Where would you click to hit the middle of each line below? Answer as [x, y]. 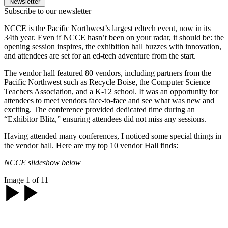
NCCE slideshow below [42, 163]
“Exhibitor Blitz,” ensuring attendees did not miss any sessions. [105, 119]
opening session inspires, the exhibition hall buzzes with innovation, [113, 47]
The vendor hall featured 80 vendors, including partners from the [108, 73]
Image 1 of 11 [26, 180]
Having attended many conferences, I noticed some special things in [113, 136]
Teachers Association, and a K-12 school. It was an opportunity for [111, 92]
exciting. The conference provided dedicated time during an [99, 110]
